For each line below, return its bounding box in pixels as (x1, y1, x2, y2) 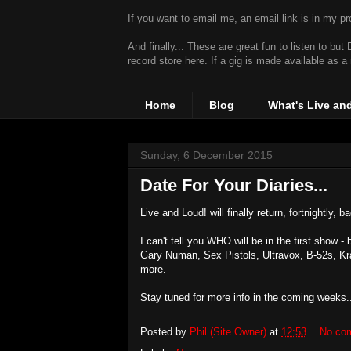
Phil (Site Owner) (190, 325, 266, 338)
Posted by (140, 325, 190, 338)
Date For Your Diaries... (140, 175, 327, 195)
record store (128, 55, 185, 67)
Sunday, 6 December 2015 (140, 148, 273, 161)
